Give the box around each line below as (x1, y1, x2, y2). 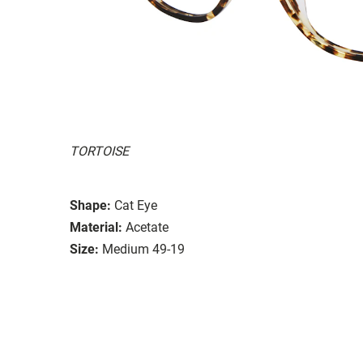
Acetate (126, 219, 169, 235)
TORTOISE (70, 143, 129, 159)
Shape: (70, 197, 111, 213)
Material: (70, 219, 122, 235)
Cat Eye (114, 197, 157, 213)
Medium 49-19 (102, 241, 185, 257)
